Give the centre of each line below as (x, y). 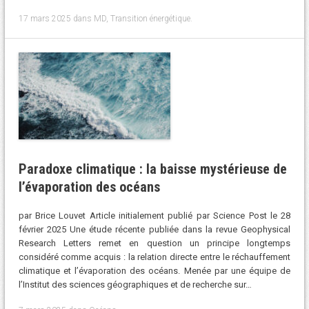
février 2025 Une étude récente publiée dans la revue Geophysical (154, 230)
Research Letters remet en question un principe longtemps (154, 243)
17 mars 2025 (44, 18)
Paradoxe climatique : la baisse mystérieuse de (152, 169)
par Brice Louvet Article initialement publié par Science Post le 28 (154, 216)
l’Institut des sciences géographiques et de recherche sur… (135, 285)
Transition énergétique (150, 18)
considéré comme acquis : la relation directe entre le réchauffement (154, 257)
